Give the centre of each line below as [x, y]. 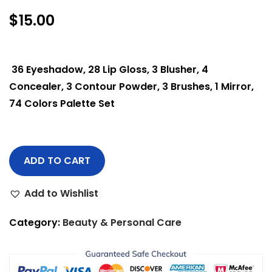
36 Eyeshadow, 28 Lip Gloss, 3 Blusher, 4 [109, 70]
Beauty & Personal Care [122, 223]
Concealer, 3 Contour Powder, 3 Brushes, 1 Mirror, [131, 87]
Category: [36, 223]
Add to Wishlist [61, 193]
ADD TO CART [57, 161]
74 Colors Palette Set [62, 104]
